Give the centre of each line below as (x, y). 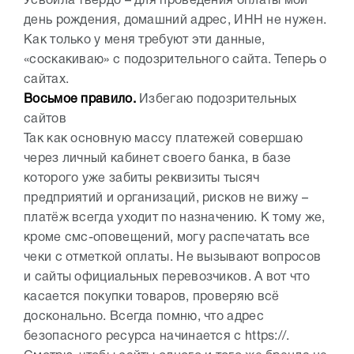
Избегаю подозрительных (216, 99)
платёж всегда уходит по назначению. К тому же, (175, 218)
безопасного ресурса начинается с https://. (157, 336)
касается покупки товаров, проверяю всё (152, 297)
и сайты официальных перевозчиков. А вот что (167, 277)
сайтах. (47, 79)
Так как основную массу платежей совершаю (163, 139)
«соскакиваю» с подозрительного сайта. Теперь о (175, 60)
